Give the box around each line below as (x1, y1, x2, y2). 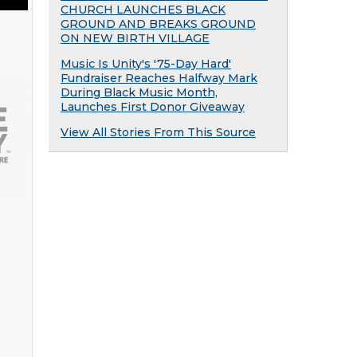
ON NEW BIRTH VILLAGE (61, 31, 210, 45)
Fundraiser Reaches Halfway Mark (61, 71, 257, 85)
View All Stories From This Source (61, 125, 256, 139)
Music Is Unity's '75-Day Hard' (61, 57, 231, 71)
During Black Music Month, (61, 85, 218, 100)
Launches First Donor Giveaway (61, 100, 245, 114)
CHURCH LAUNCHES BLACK (61, 2, 226, 17)
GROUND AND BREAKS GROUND (61, 17, 256, 31)
